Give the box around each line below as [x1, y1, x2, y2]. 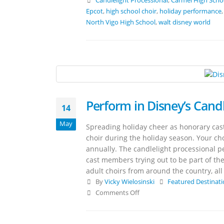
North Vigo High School [86, 18, 155, 27]
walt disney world [158, 18, 210, 27]
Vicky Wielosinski [104, 177, 154, 186]
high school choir [106, 7, 156, 16]
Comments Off [95, 188, 139, 197]
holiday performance [159, 7, 221, 16]
